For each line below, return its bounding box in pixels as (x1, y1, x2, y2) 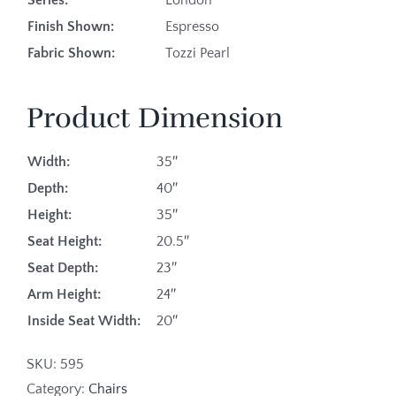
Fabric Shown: (27, 44, 118, 61)
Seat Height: (27, 232, 102, 249)
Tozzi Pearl (165, 44, 230, 61)
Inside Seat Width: (27, 312, 148, 329)
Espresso (165, 18, 219, 34)
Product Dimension (27, 100, 283, 135)
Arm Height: (27, 286, 126, 302)
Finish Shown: (27, 18, 164, 34)
